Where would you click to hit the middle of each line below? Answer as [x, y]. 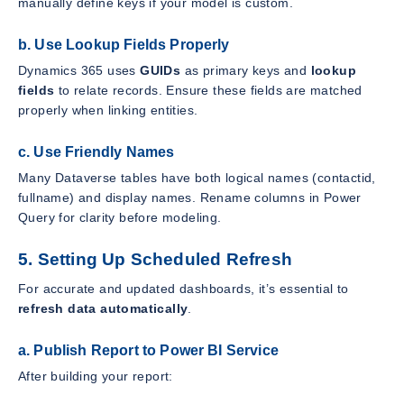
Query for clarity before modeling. [120, 217]
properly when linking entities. [108, 110]
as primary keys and [246, 70]
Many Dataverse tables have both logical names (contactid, [197, 177]
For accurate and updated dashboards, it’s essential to [184, 289]
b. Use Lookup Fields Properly [124, 45]
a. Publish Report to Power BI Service [148, 351]
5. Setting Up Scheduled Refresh [155, 259]
